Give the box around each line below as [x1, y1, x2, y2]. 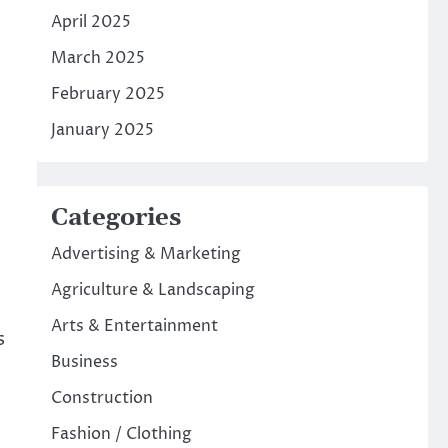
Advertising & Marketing [50, 243, 241, 265]
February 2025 [50, 83, 165, 105]
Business [50, 351, 118, 373]
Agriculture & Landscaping [50, 279, 255, 301]
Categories [50, 203, 181, 233]
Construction [50, 387, 153, 409]
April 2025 [50, 11, 131, 33]
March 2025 [50, 47, 145, 69]
